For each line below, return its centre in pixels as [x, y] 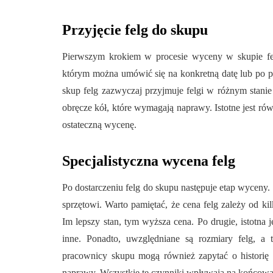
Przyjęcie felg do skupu [135, 30]
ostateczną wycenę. [99, 125]
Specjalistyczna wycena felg [149, 161]
